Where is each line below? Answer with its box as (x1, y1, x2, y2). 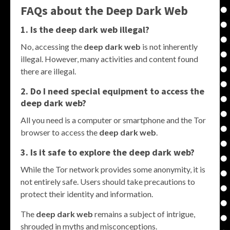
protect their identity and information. (21, 188, 153, 199)
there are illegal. (21, 66, 76, 76)
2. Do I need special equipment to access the (21, 85, 204, 97)
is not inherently (141, 41, 198, 51)
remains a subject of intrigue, (93, 208, 195, 219)
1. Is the (21, 23, 55, 35)
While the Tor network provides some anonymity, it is (21, 164, 205, 174)
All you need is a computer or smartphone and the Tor (21, 114, 206, 125)
